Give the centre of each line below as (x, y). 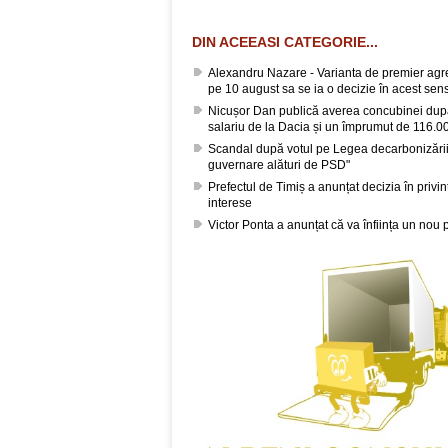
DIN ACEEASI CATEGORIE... (285, 42)
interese (230, 203)
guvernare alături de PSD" (279, 165)
